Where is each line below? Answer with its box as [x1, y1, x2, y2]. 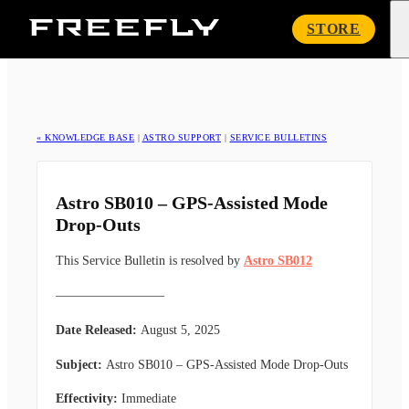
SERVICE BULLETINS [229, 132, 327, 142]
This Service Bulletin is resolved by [56, 254, 244, 268]
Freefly [218, 17, 259, 34]
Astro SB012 [244, 254, 312, 268]
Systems [218, 34, 266, 50]
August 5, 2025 [141, 322, 220, 337]
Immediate [118, 392, 176, 406]
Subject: [56, 357, 106, 372]
